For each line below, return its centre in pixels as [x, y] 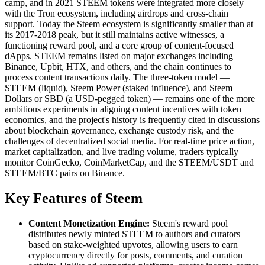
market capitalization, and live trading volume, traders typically [122, 151]
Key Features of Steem [74, 198]
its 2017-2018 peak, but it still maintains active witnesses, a [114, 34]
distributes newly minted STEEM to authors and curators [134, 234]
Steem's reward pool [190, 223]
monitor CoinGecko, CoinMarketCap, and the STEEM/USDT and [129, 162]
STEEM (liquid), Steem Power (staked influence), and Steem [119, 88]
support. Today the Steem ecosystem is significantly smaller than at [129, 24]
